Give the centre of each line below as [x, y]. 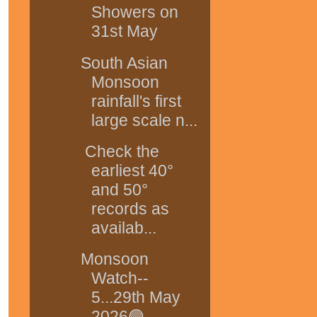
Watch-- [120, 278]
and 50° [119, 189]
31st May [124, 31]
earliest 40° [132, 170]
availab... [123, 227]
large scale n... [144, 120]
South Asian [124, 63]
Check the [120, 151]
